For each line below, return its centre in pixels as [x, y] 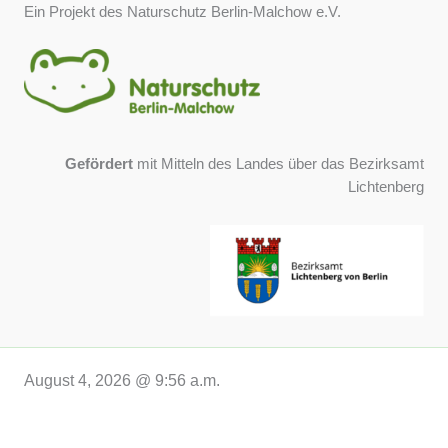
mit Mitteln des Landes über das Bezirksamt [278, 164]
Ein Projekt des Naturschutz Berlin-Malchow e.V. [182, 11]
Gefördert [99, 164]
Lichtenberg [386, 187]
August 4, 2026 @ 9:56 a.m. [122, 380]
